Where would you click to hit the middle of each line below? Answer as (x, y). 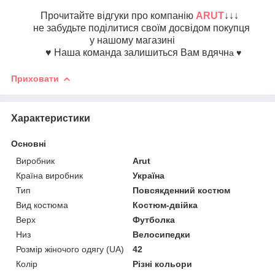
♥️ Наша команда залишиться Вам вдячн (120, 52)
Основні (29, 143)
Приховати (35, 78)
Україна (149, 175)
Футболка (154, 219)
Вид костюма (42, 205)
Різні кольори (163, 264)
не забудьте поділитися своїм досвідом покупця (130, 28)
